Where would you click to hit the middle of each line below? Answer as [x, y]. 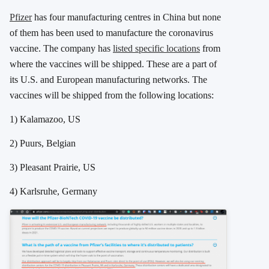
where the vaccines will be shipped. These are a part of [113, 64]
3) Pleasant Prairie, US [53, 168]
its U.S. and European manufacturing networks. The [108, 80]
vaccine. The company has [61, 49]
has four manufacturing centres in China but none [126, 17]
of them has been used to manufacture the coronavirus [111, 33]
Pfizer [21, 17]
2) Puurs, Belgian [43, 144]
